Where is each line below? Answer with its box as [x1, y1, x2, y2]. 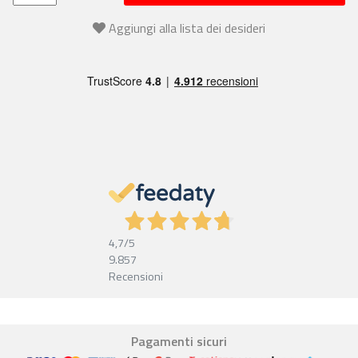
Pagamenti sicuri [131, 331, 227, 351]
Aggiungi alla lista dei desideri [109, 18, 265, 38]
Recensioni [108, 267, 163, 285]
